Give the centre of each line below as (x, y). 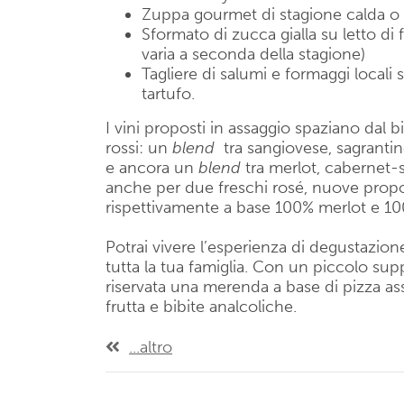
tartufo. (168, 94)
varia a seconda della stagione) (253, 54)
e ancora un (152, 168)
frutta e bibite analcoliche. (201, 307)
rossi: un (139, 148)
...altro (151, 347)
